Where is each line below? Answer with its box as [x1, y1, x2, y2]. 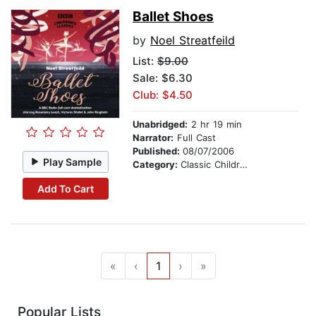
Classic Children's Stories [181, 159, 240, 171]
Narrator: [133, 132, 174, 144]
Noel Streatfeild [150, 33, 235, 48]
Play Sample [43, 155, 102, 168]
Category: [133, 159, 181, 171]
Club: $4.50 [133, 88, 193, 102]
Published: [133, 145, 183, 157]
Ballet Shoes [133, 8, 214, 25]
